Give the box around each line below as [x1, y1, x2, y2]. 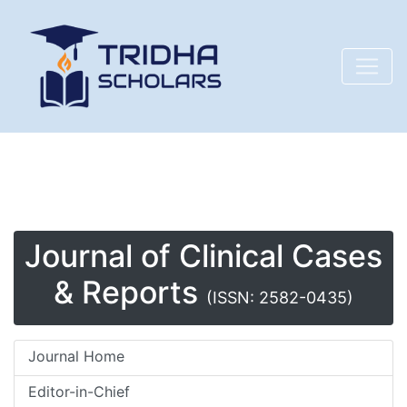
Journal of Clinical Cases [25, 237, 382, 274]
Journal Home [28, 347, 124, 365]
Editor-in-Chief [28, 382, 130, 401]
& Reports [54, 273, 206, 311]
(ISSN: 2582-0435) [206, 288, 353, 307]
